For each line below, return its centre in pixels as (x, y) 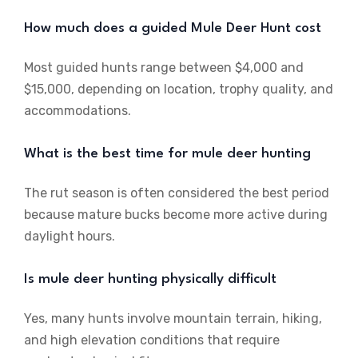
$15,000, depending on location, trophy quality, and (179, 89)
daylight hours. (70, 237)
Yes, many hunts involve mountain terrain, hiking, (173, 319)
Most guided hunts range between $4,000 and (164, 68)
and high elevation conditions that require (152, 340)
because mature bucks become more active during (176, 215)
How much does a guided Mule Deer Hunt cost (173, 29)
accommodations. (78, 111)
